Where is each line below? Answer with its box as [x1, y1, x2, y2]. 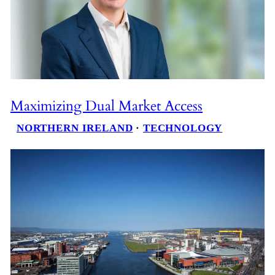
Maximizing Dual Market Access [10, 96, 203, 115]
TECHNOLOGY [142, 122, 223, 134]
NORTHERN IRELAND [16, 122, 133, 134]
